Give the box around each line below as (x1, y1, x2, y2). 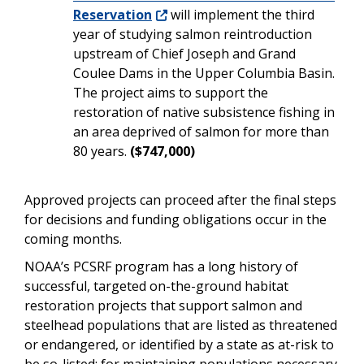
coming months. (24, 229, 122, 248)
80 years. (73, 141, 130, 160)
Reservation (73, 5, 152, 24)
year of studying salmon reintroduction (73, 24, 312, 43)
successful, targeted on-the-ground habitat (24, 276, 288, 295)
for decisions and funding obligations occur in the (24, 210, 327, 228)
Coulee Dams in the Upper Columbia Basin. (73, 63, 335, 82)
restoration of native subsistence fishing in (73, 102, 335, 121)
